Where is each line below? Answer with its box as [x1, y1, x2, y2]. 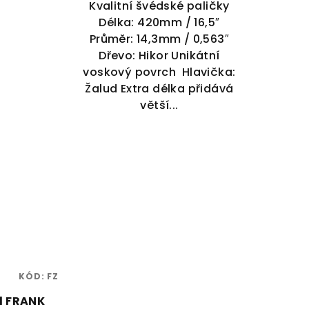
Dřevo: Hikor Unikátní [99, 48, 220, 64]
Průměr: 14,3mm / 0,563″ [89, 31, 230, 48]
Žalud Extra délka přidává [85, 81, 234, 97]
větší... [140, 97, 179, 114]
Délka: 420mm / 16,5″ [99, 14, 220, 31]
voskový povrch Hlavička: [83, 64, 236, 81]
